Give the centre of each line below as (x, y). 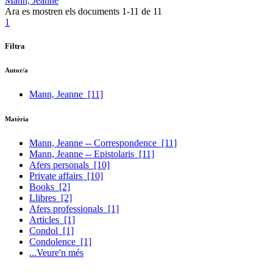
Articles (47, 219)
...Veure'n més (56, 252)
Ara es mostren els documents (63, 11)
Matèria (18, 119)
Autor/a (17, 70)
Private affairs (58, 175)
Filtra (15, 46)
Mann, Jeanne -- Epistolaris (84, 154)
